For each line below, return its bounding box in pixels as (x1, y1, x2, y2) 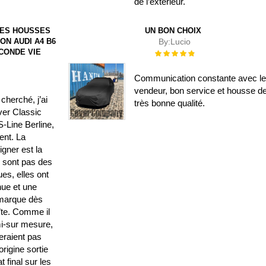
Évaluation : (154, 48, 192, 57)
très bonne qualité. (134, 97, 205, 108)
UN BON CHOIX (145, 26, 202, 36)
